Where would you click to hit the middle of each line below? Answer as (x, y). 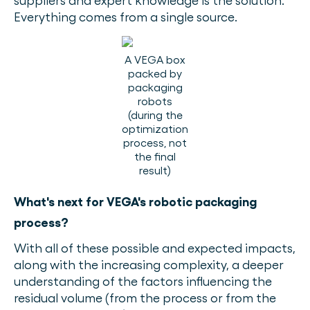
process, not (155, 143)
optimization (155, 129)
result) (155, 171)
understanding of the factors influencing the (143, 281)
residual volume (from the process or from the (145, 298)
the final (155, 157)
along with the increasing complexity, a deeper (149, 265)
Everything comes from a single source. (126, 17)
